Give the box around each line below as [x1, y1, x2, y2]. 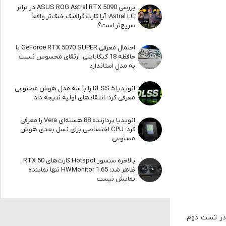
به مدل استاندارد [89, 62, 135, 70]
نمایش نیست [97, 175, 135, 183]
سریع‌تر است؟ [98, 21, 135, 30]
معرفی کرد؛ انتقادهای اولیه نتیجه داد [34, 93, 135, 102]
